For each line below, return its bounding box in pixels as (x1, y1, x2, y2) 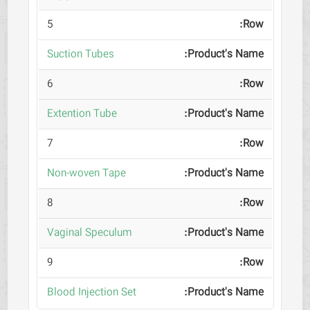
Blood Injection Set (46, 285, 136, 300)
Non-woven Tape (46, 166, 126, 181)
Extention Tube (46, 107, 117, 122)
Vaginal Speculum (46, 226, 132, 241)
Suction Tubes (46, 47, 114, 62)
